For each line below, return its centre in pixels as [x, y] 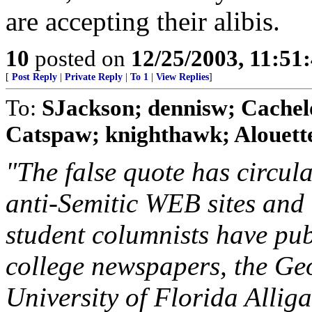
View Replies [182, 77]
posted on [80, 58]
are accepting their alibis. [143, 21]
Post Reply [34, 77]
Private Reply [94, 77]
